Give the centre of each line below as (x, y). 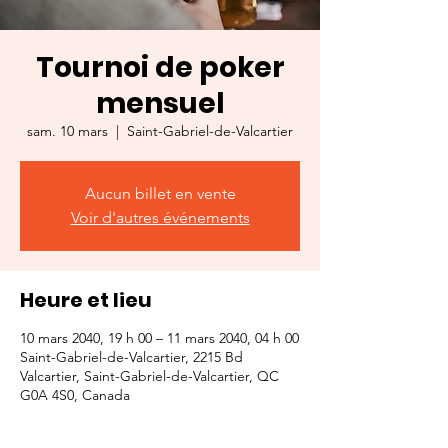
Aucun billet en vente (160, 193)
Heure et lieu (86, 300)
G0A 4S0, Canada (75, 395)
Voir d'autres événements (160, 217)
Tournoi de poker (160, 67)
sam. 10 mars (67, 131)
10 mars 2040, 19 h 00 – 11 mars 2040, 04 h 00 (159, 338)
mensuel (160, 103)
